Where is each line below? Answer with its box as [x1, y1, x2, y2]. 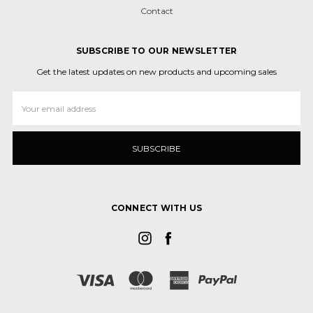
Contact [140, 6, 173, 16]
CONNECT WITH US [110, 203, 203, 213]
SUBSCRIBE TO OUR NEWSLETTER [75, 45, 238, 56]
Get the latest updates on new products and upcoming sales [36, 66, 277, 77]
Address [13, 104, 45, 116]
